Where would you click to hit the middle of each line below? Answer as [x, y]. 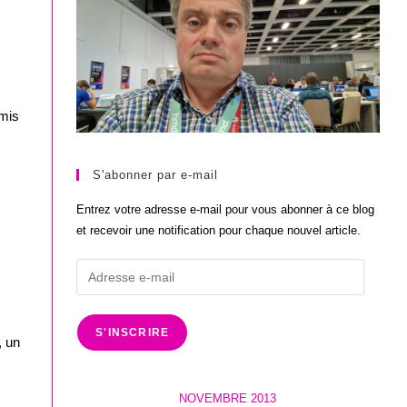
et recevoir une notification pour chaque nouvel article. [219, 231]
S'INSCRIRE [133, 333]
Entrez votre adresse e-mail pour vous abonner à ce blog [226, 210]
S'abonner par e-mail [156, 175]
